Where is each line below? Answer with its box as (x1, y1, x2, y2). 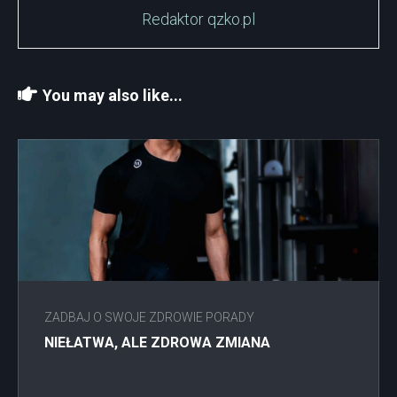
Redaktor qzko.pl (142, 10, 255, 29)
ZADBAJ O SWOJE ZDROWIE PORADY (44, 310, 254, 325)
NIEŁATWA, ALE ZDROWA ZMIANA (44, 334, 270, 352)
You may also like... (43, 86, 183, 105)
